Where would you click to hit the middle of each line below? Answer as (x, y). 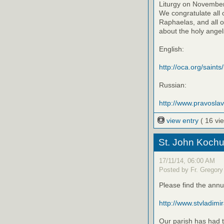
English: (171, 49)
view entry (183, 121)
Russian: (173, 85)
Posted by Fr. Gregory (191, 169)
